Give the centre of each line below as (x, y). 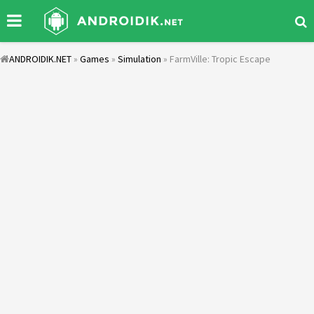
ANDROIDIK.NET (40, 59)
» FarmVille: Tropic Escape (216, 59)
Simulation (139, 59)
